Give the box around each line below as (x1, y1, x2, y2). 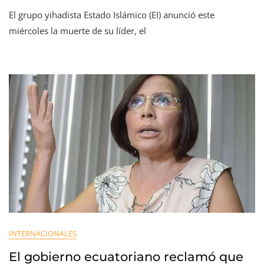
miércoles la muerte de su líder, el (9, 25, 146, 37)
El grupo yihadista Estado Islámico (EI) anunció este (9, 9, 214, 21)
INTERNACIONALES (9, 228, 77, 239)
